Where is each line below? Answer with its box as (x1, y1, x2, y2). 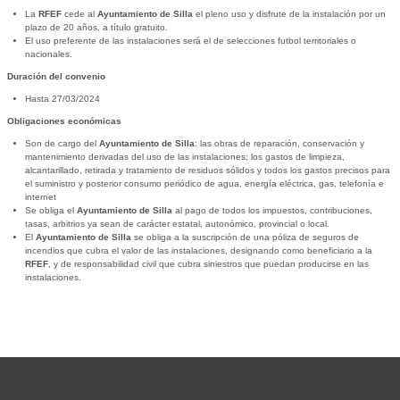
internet (24, 192, 56, 203)
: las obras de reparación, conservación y (194, 138, 364, 149)
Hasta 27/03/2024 (24, 94, 100, 104)
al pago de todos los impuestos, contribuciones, (174, 205, 372, 216)
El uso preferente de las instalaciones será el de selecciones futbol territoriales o (24, 36, 356, 46)
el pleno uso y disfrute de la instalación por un (192, 9, 386, 20)
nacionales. (24, 49, 72, 60)
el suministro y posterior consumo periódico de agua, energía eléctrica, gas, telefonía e (24, 179, 384, 189)
